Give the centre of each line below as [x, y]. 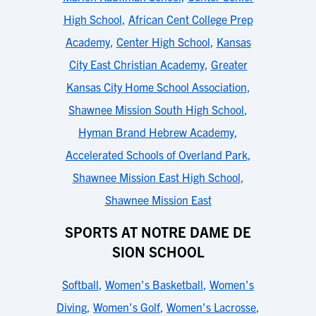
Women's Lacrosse [211, 307]
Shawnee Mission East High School [156, 177]
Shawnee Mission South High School [156, 109]
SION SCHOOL [158, 251]
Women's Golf [127, 307]
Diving [72, 307]
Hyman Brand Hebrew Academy [156, 132]
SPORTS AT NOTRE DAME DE [158, 232]
